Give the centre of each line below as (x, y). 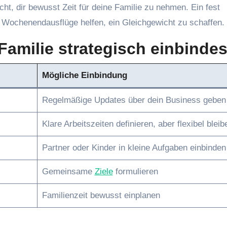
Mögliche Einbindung (84, 75)
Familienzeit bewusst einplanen (101, 195)
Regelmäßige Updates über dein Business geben (134, 100)
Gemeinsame (68, 172)
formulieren (135, 172)
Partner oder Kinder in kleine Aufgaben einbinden (134, 148)
